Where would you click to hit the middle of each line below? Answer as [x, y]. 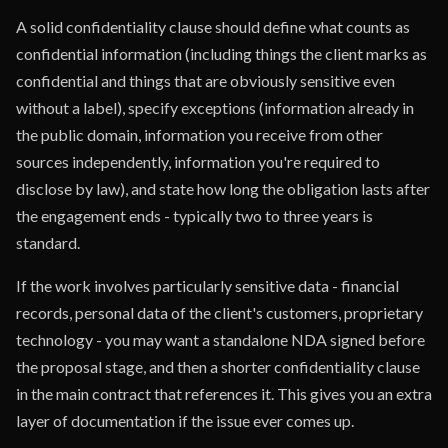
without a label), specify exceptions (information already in [215, 107]
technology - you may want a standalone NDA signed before [220, 339]
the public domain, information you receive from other [199, 134]
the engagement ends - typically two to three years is [194, 215]
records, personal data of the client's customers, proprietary [219, 312]
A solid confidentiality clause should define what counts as [213, 26]
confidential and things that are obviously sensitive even [205, 80]
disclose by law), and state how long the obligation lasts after [223, 188]
